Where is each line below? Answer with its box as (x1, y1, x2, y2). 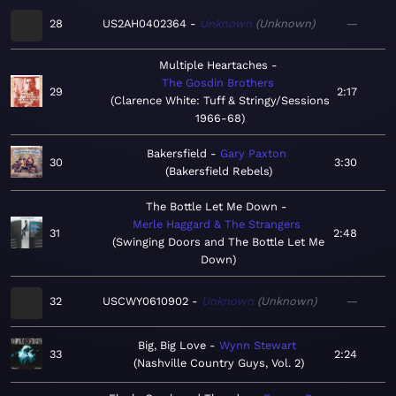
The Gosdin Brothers (162, 76, 274, 90)
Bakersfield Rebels (168, 164, 269, 179)
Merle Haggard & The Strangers (132, 217, 301, 232)
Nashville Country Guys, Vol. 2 (136, 356, 301, 370)
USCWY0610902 (103, 294, 188, 308)
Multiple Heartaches (158, 58, 268, 72)
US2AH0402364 (103, 17, 187, 31)
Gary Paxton (220, 147, 286, 161)
